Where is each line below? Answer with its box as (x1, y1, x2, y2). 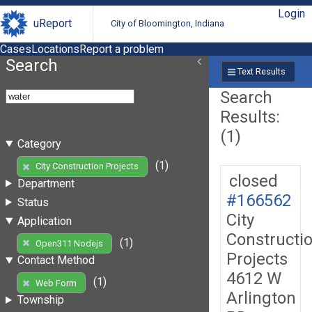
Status (17, 195, 49, 209)
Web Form (35, 277, 77, 288)
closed (229, 171, 278, 191)
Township (17, 293, 64, 307)
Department (17, 176, 75, 190)
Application (17, 214, 72, 228)
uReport (33, 17, 72, 31)
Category (17, 136, 61, 150)
